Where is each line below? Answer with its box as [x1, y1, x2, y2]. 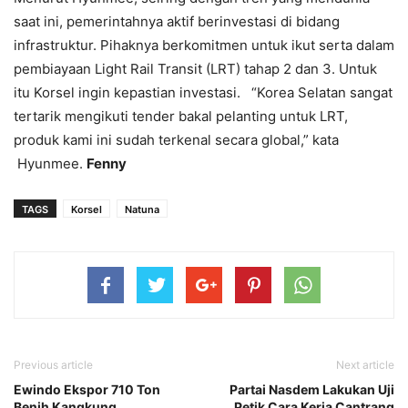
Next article [336, 357, 394, 372]
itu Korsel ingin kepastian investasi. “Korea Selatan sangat [14, 83, 393, 101]
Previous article [14, 357, 93, 372]
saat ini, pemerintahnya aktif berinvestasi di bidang [14, 12, 340, 30]
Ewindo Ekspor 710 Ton [14, 381, 160, 397]
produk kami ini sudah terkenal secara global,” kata [14, 130, 339, 148]
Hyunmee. [14, 154, 87, 172]
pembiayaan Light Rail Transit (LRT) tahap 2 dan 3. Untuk [14, 59, 377, 77]
